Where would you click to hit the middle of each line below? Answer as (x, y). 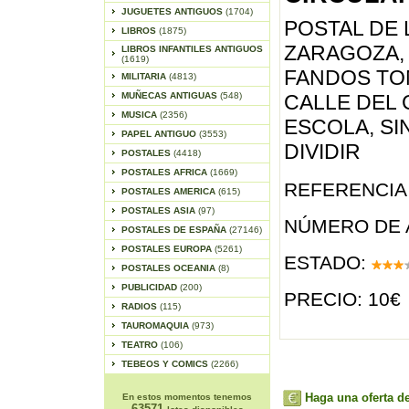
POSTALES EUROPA (168, 249)
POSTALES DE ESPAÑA (175, 230)
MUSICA (140, 115)
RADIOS (140, 306)
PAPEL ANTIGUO (160, 134)
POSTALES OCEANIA (169, 268)
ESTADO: (328, 262)
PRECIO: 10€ (342, 299)
